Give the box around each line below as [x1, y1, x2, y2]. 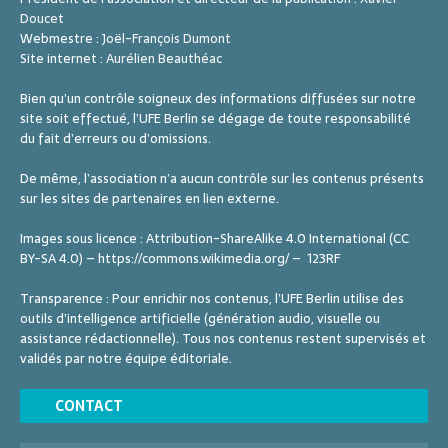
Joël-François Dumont [102, 27, 231, 49]
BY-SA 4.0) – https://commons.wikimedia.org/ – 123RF [20, 247, 340, 269]
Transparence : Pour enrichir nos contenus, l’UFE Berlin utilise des [20, 287, 404, 309]
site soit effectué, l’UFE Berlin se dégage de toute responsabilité [20, 107, 411, 129]
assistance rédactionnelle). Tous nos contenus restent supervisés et [20, 327, 426, 349]
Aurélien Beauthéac [106, 47, 222, 69]
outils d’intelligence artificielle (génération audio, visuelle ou [20, 307, 380, 329]
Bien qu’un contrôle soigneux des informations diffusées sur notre [20, 87, 416, 109]
